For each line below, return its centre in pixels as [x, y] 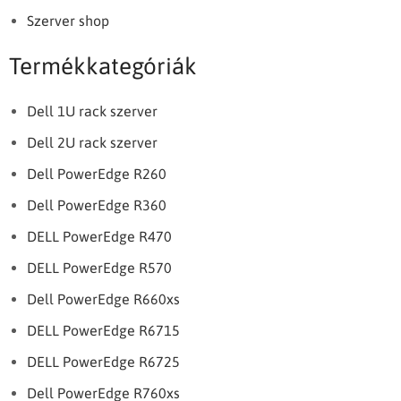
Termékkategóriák [103, 66]
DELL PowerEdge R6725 [103, 362]
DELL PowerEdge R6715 [103, 330]
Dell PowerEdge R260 [97, 174]
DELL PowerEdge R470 [99, 236]
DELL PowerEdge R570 [99, 268]
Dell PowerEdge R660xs [103, 299]
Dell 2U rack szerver [92, 142]
